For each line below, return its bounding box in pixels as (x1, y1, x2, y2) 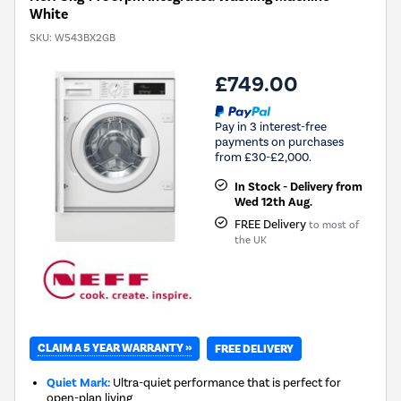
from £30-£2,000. (215, 149, 311, 164)
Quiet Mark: (47, 375, 111, 391)
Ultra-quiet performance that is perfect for (110, 375, 342, 390)
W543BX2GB (55, 30, 115, 44)
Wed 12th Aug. (234, 193, 312, 209)
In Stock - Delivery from (234, 178, 363, 194)
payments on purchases (215, 133, 344, 149)
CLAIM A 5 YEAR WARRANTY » (38, 341, 192, 356)
